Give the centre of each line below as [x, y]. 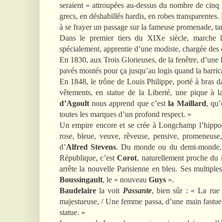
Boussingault [81, 179]
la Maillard [187, 103]
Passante [137, 190]
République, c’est [88, 158]
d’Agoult [74, 103]
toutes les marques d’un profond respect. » [125, 114]
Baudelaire [78, 190]
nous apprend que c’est [129, 103]
